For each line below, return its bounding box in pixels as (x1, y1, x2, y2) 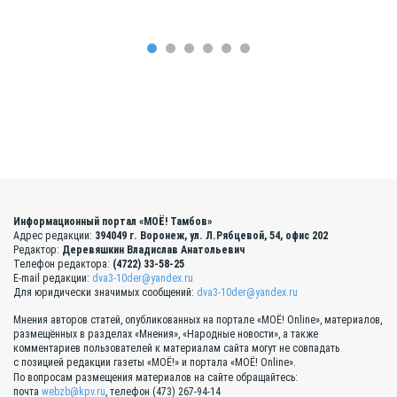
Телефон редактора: (13, 258, 113, 271)
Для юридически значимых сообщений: (13, 286, 197, 300)
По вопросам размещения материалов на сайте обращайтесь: (13, 371, 298, 385)
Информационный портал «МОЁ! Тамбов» (13, 215, 212, 229)
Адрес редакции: (13, 230, 95, 243)
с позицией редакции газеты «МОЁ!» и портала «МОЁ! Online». (13, 356, 296, 370)
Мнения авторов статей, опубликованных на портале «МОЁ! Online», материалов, (13, 314, 382, 327)
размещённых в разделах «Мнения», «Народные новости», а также (13, 328, 318, 341)
